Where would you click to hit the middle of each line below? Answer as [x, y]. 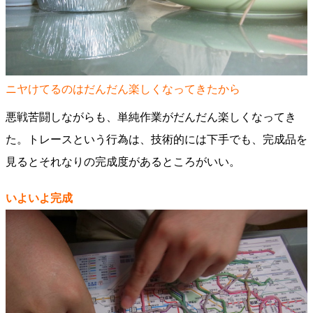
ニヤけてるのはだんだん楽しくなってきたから [123, 89]
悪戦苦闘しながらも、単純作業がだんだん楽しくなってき [151, 117]
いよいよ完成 [39, 198]
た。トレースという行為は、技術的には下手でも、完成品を [156, 139]
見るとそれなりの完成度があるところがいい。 [123, 162]
